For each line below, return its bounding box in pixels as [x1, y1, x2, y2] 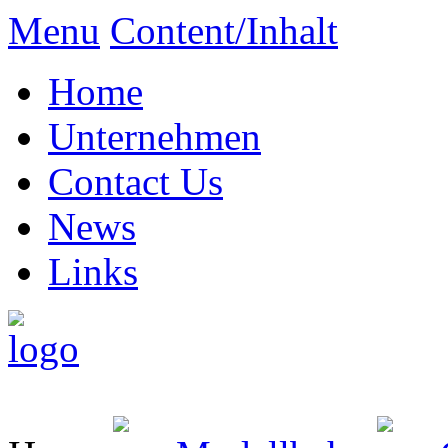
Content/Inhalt [110, 9, 338, 52]
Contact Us [48, 160, 223, 203]
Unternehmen [48, 115, 261, 158]
